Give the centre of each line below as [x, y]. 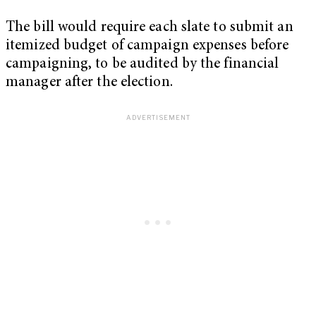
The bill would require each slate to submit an [150, 28]
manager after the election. [89, 83]
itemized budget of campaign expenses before [147, 47]
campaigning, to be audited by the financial [142, 65]
